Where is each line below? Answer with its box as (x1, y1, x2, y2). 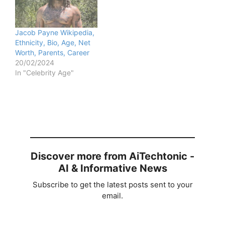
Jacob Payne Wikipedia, (15, 28, 94, 37)
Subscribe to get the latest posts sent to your (32, 179, 193, 189)
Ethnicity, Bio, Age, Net (15, 38, 90, 47)
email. (102, 190, 123, 200)
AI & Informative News (58, 162, 167, 174)
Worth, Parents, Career (15, 48, 89, 57)
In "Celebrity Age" (15, 68, 74, 77)
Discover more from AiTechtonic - (31, 150, 194, 162)
